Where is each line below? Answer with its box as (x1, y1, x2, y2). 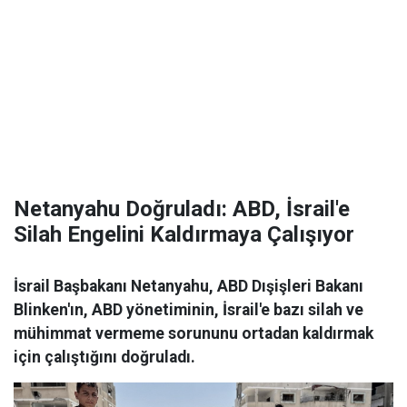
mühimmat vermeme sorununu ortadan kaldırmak (14, 324, 373, 342)
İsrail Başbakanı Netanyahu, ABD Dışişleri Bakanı (14, 277, 363, 295)
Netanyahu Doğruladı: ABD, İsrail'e (14, 196, 350, 222)
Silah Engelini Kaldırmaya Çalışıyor (14, 222, 354, 247)
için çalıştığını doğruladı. (14, 348, 195, 366)
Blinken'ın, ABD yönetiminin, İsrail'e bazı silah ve (14, 301, 363, 319)
